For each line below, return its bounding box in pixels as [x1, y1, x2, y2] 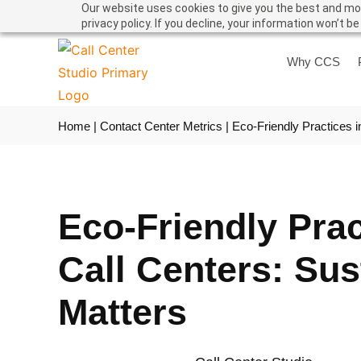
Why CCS [286, 55, 340, 68]
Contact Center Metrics [100, 119, 222, 133]
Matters [58, 292, 187, 333]
